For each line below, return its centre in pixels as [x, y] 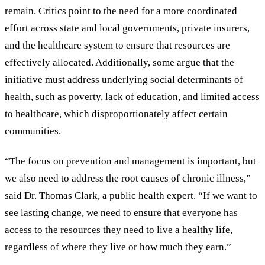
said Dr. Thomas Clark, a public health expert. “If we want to [131, 195]
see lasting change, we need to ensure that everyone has [121, 212]
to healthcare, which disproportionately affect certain [116, 114]
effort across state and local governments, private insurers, [127, 28]
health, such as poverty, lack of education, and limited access [132, 97]
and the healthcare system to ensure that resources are [117, 46]
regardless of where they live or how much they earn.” [118, 247]
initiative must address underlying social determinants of [124, 80]
